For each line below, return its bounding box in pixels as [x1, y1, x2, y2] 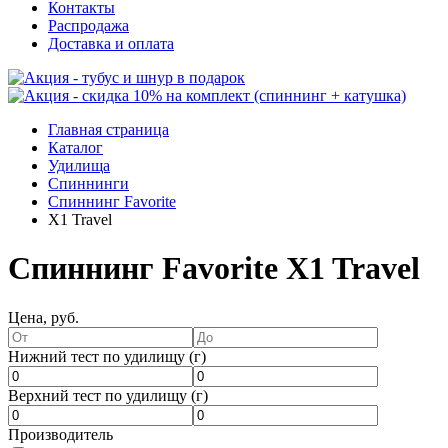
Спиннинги [48, 174, 129, 192]
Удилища [48, 156, 110, 174]
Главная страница [48, 120, 169, 138]
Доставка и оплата [48, 34, 174, 52]
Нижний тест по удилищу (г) [8, 347, 206, 365]
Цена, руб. [8, 308, 79, 326]
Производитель [8, 425, 113, 443]
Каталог [48, 138, 103, 156]
